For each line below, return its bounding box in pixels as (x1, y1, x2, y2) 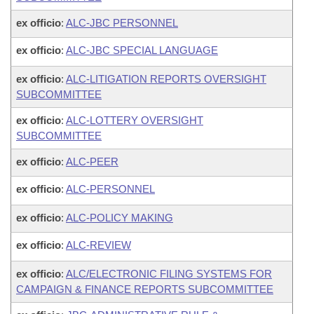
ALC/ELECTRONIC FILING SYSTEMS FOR (66, 268, 272, 280)
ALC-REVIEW (66, 239, 131, 251)
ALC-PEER (66, 156, 118, 168)
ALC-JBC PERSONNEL (66, 17, 178, 29)
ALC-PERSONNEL (66, 183, 155, 195)
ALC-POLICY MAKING (66, 212, 173, 224)
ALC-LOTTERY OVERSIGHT (66, 114, 203, 126)
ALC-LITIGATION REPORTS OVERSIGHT (66, 73, 266, 85)
